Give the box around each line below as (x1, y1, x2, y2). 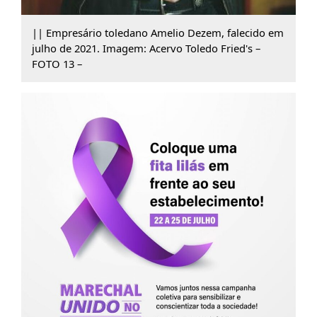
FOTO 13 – (31, 57, 82, 71)
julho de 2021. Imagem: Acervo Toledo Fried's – (31, 41, 260, 56)
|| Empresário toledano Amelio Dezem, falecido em (31, 25, 284, 40)
